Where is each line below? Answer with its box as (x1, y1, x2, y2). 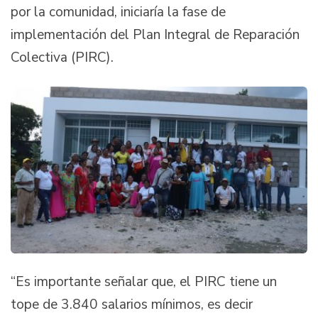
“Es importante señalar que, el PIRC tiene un (11, 273, 277, 292)
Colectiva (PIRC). (11, 48, 121, 67)
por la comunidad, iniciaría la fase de (11, 2, 226, 21)
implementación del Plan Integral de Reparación (11, 25, 300, 44)
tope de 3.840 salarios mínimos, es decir (11, 295, 253, 314)
